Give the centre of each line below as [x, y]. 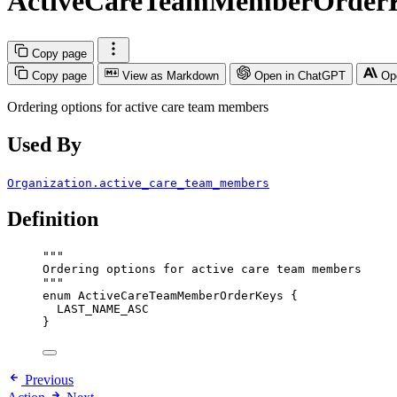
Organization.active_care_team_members [138, 183]
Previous [49, 380]
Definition [53, 219]
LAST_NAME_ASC [103, 309]
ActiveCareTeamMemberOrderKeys [181, 296]
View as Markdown [171, 75]
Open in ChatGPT [300, 75]
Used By [44, 144]
